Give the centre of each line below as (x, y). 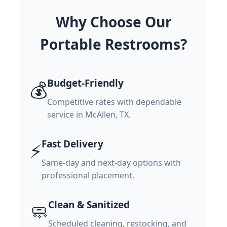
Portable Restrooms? (113, 44)
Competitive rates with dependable (114, 102)
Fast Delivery (72, 144)
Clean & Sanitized (89, 204)
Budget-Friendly (85, 83)
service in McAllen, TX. (89, 114)
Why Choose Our (113, 22)
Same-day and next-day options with (111, 162)
